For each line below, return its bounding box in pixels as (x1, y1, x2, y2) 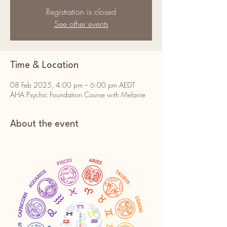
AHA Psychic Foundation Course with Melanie (10, 90, 145, 99)
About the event (10, 120, 79, 129)
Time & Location (10, 61, 79, 70)
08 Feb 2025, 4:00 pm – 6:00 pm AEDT (10, 80, 135, 90)
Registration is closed (46, 6, 116, 17)
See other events (54, 18, 108, 29)
